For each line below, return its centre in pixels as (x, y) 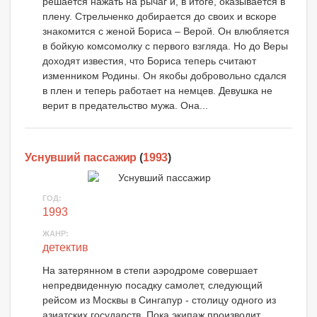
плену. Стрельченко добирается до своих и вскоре (160, 16)
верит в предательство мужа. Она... (125, 105)
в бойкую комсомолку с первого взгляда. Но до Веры (165, 46)
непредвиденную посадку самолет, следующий (152, 286)
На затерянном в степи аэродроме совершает (150, 271)
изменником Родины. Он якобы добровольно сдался (165, 75)
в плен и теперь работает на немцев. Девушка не (157, 90)
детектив (65, 248)
